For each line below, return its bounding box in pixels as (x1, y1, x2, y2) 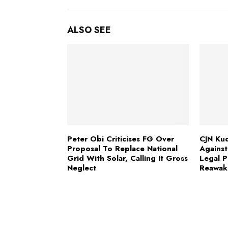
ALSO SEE (67, 23, 111, 37)
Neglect (67, 162, 96, 174)
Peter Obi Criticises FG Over (67, 133, 174, 145)
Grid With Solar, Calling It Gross (67, 153, 188, 164)
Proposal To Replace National (67, 143, 178, 155)
